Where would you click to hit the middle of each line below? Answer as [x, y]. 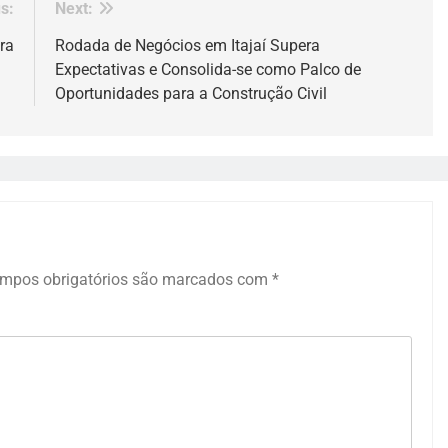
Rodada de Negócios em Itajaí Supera [187, 46]
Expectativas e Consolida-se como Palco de [207, 70]
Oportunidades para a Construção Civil [190, 94]
